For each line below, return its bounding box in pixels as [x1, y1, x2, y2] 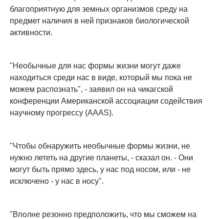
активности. [10, 28, 52, 37]
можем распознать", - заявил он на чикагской [10, 85, 173, 94]
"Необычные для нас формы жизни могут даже [10, 62, 181, 70]
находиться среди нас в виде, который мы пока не [10, 73, 192, 82]
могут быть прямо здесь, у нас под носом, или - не [10, 165, 191, 174]
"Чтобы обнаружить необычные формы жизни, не [10, 142, 190, 151]
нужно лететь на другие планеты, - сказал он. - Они [10, 153, 193, 162]
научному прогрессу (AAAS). [10, 109, 113, 117]
